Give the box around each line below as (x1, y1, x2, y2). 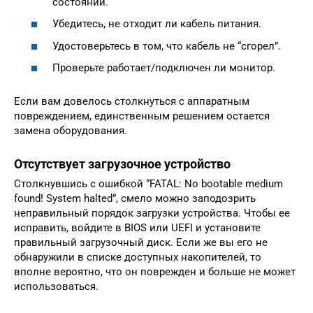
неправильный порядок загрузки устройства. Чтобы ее (14, 207, 290, 220)
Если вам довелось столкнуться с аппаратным (14, 95, 249, 108)
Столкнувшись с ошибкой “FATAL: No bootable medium (14, 177, 283, 191)
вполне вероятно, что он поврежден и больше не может (14, 265, 296, 279)
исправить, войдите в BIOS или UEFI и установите (14, 221, 261, 235)
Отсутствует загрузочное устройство (14, 156, 231, 172)
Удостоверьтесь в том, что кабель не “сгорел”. (52, 39, 281, 52)
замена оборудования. (14, 124, 127, 138)
